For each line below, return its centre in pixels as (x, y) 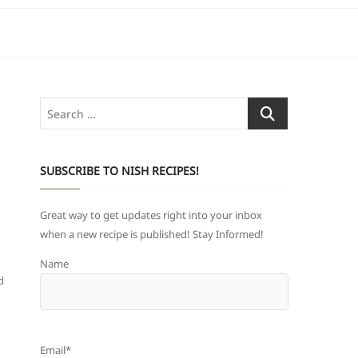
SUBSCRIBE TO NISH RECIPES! (119, 171)
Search (264, 106)
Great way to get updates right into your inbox (151, 215)
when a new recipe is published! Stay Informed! (152, 234)
